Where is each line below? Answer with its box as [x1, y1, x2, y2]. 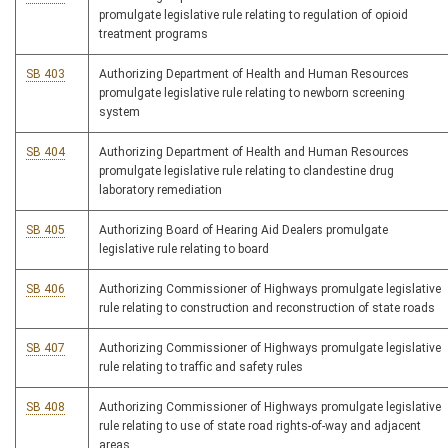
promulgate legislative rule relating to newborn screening [99, 86, 405, 101]
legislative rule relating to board [99, 242, 269, 257]
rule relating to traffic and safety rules [99, 360, 303, 375]
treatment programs [99, 27, 208, 42]
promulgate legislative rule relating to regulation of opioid [99, 8, 408, 23]
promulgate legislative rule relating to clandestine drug [99, 164, 394, 179]
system [99, 105, 140, 120]
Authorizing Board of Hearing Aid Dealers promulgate [99, 223, 388, 238]
